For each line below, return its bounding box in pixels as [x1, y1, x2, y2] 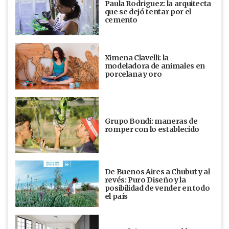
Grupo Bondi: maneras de [104, 116, 198, 126]
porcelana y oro [104, 70, 162, 79]
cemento [104, 15, 138, 25]
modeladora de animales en [104, 61, 205, 71]
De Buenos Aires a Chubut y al [104, 167, 210, 176]
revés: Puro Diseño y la [104, 175, 186, 185]
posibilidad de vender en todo [104, 183, 210, 193]
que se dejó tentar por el [104, 7, 191, 16]
